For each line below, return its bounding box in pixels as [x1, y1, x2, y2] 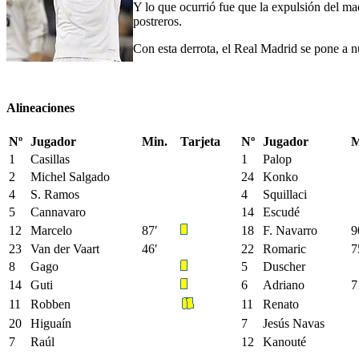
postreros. [133, 14, 182, 29]
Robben [30, 296, 71, 311]
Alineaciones [6, 100, 75, 115]
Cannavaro [30, 204, 86, 219]
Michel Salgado [30, 169, 110, 184]
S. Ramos [30, 187, 79, 201]
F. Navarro [263, 223, 317, 237]
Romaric [263, 241, 306, 256]
